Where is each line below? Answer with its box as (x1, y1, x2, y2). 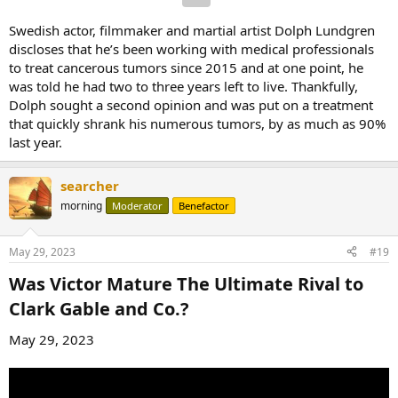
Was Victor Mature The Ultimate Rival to (9, 271, 363, 296)
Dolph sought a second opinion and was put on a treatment (9, 96, 373, 115)
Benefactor (179, 199, 229, 213)
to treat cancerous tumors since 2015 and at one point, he (9, 59, 363, 77)
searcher (60, 177, 119, 195)
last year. (9, 133, 62, 152)
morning (60, 198, 102, 214)
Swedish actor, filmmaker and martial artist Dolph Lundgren (9, 21, 375, 40)
